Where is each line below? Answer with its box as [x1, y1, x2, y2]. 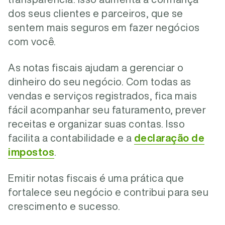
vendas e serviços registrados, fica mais [8, 90, 197, 101]
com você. [8, 36, 56, 47]
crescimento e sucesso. [8, 201, 120, 211]
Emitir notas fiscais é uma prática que [8, 173, 184, 183]
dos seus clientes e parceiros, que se [8, 8, 183, 19]
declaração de [134, 133, 204, 143]
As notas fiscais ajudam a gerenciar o [8, 62, 184, 73]
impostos [8, 147, 54, 157]
